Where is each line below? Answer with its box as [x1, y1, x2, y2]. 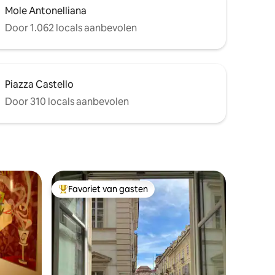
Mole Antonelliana [5, 4, 87, 17]
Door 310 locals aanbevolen [5, 95, 129, 108]
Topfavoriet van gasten [58, 188, 152, 200]
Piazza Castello [5, 78, 74, 91]
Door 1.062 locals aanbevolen [5, 21, 137, 34]
